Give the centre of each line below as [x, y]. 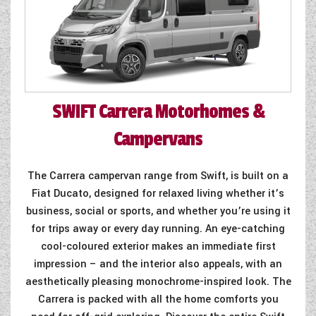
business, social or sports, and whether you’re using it [158, 211]
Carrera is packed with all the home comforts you [158, 299]
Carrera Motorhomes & [180, 111]
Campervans [158, 139]
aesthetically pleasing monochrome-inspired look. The [158, 281]
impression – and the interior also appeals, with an [158, 264]
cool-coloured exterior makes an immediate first [158, 246]
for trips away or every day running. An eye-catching [158, 229]
